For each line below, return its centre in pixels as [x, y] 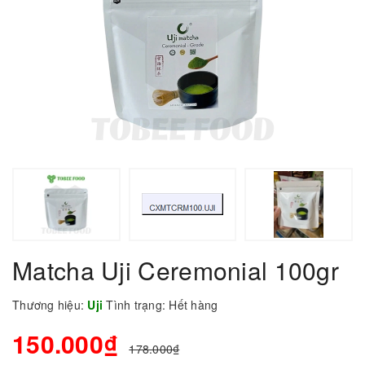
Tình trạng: [136, 304]
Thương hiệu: [48, 304]
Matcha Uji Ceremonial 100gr [176, 270]
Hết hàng [193, 304]
